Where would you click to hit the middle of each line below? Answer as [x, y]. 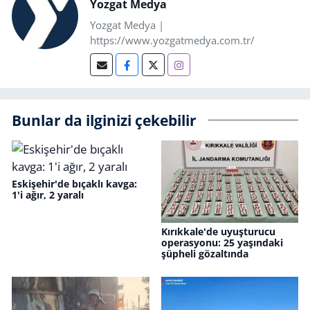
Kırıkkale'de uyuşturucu [218, 231]
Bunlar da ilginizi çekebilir [104, 120]
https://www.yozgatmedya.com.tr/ [172, 40]
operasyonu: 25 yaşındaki [222, 242]
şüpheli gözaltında [204, 253]
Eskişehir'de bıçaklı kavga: [74, 183]
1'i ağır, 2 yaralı [48, 194]
